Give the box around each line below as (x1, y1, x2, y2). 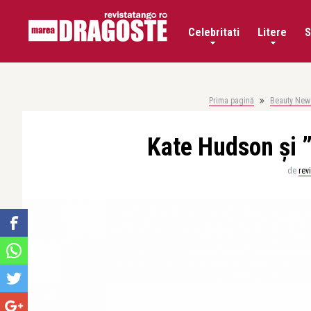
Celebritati (188, 26, 239, 39)
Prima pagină (208, 96, 254, 106)
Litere (258, 26, 287, 39)
